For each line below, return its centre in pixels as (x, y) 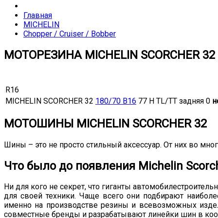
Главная (38, 15)
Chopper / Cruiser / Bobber (70, 34)
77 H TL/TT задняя (171, 101)
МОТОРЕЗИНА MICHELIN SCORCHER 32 (109, 55)
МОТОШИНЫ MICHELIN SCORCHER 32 (105, 123)
